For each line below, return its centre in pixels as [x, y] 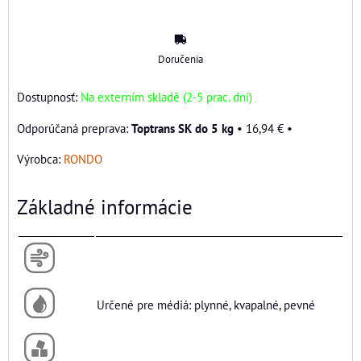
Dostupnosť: [49, 97]
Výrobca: [40, 159]
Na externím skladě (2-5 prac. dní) [166, 97]
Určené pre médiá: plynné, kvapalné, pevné [206, 305]
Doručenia [180, 60]
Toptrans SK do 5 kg [183, 129]
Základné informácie [105, 207]
